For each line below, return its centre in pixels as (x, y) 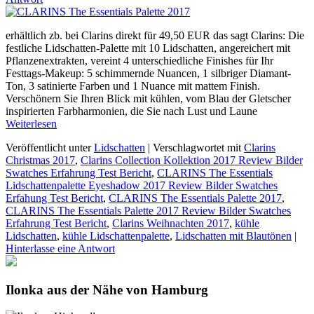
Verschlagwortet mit (197, 147)
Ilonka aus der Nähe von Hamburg (107, 289)
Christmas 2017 (40, 160)
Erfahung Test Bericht (54, 198)
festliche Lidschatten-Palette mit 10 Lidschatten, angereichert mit (148, 48)
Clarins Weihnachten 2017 (171, 223)
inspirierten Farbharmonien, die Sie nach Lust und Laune (131, 111)
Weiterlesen (31, 123)
